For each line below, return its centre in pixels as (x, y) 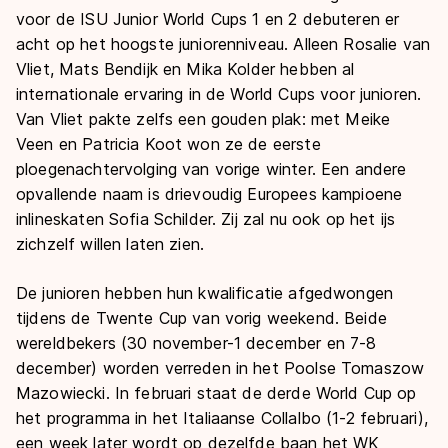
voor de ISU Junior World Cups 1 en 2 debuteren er (208, 18)
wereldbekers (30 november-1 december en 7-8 (196, 342)
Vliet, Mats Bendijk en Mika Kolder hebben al (185, 68)
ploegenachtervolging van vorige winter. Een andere (211, 168)
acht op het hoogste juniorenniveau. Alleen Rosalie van (223, 43)
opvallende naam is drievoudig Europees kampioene (209, 193)
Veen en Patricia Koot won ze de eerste (168, 143)
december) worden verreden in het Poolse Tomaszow (220, 367)
